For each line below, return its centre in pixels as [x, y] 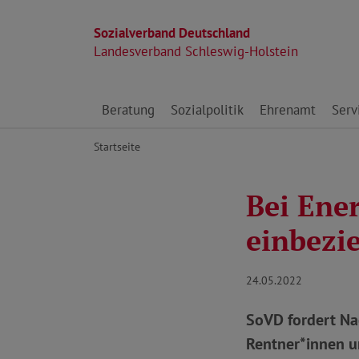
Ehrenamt [288, 110]
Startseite [117, 146]
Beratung [128, 110]
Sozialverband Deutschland [172, 33]
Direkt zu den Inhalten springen [186, 101]
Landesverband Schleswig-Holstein [196, 51]
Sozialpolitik [207, 110]
